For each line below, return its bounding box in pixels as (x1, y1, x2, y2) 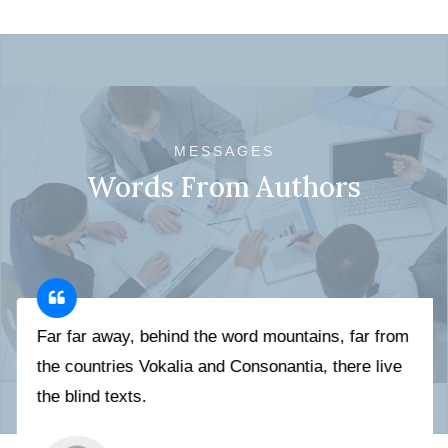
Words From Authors (87, 169, 361, 206)
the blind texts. (35, 386, 145, 406)
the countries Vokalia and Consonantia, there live (35, 356, 400, 376)
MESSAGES (173, 143, 275, 160)
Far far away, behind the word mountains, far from (35, 326, 407, 346)
